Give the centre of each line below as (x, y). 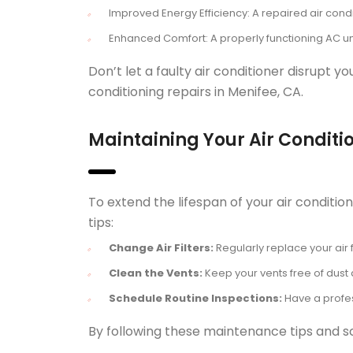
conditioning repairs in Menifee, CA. (196, 92)
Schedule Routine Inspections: (195, 298)
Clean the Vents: (156, 273)
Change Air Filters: (161, 248)
